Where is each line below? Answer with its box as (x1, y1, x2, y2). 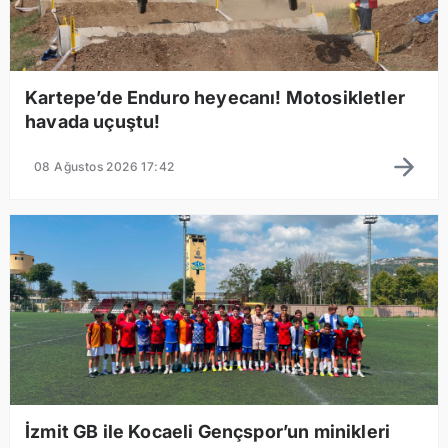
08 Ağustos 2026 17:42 (34, 158, 175, 174)
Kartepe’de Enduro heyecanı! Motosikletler (25, 86, 405, 108)
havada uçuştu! (25, 110, 161, 132)
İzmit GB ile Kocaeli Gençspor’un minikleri (25, 420, 391, 442)
